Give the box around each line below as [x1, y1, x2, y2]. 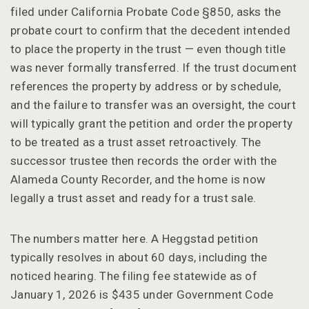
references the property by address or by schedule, [10, 79, 281, 93]
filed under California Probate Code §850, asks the [10, 4, 281, 19]
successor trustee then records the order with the [10, 153, 277, 168]
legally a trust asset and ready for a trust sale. [10, 190, 257, 205]
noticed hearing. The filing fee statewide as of [10, 268, 257, 283]
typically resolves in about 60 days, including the [10, 250, 268, 264]
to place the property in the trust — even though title [10, 41, 286, 56]
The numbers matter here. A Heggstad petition [10, 231, 258, 246]
